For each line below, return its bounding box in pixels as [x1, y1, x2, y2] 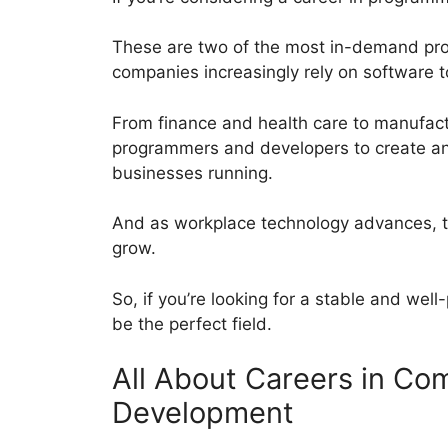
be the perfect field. [112, 313, 272, 334]
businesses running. [112, 162, 273, 183]
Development [112, 395, 294, 431]
